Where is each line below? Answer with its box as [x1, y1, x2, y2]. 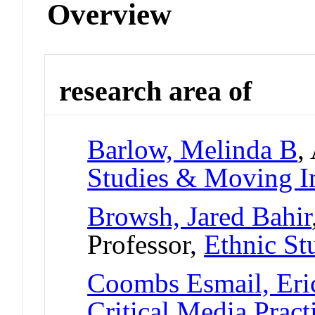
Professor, [87, 229, 205, 259]
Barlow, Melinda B [87, 134, 298, 165]
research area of [59, 75, 252, 108]
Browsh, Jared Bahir [87, 200, 312, 231]
